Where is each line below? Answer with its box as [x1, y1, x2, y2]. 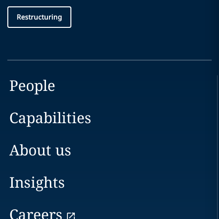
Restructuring [17, 12, 62, 22]
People [9, 75, 55, 95]
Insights [9, 172, 65, 192]
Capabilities [9, 108, 91, 128]
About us [9, 140, 71, 160]
